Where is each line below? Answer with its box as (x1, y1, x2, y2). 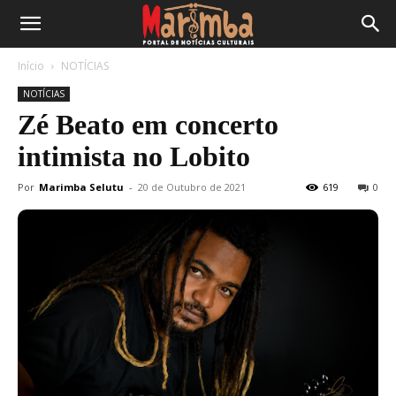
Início (18, 58, 44, 73)
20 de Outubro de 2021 (138, 180, 246, 194)
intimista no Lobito (18, 141, 250, 172)
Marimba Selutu (39, 180, 124, 194)
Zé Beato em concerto (18, 109, 278, 141)
